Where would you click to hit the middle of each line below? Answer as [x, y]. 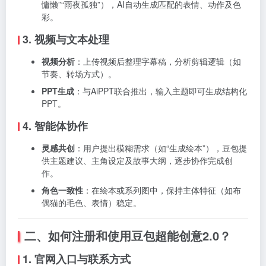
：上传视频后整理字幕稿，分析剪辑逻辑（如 [158, 61]
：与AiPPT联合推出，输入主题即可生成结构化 [161, 91]
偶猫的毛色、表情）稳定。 [91, 202]
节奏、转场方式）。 [79, 74]
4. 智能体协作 [55, 126]
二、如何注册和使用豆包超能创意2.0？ [128, 235]
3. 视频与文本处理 [66, 39]
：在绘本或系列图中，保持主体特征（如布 [162, 190]
